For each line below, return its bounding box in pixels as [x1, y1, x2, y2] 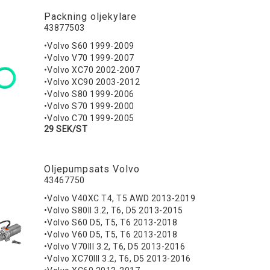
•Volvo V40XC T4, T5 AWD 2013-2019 [43, 193, 196, 204]
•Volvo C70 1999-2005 [43, 113, 134, 124]
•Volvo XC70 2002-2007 [43, 65, 140, 75]
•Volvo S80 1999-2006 [43, 89, 134, 99]
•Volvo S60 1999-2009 [43, 41, 134, 51]
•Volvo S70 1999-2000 [43, 101, 134, 111]
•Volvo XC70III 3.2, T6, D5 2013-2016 [43, 254, 191, 264]
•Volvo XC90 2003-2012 [43, 77, 140, 87]
